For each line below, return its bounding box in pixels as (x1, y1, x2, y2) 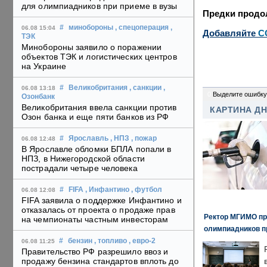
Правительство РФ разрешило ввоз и (21, 247, 169, 257)
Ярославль (69, 135, 108, 142)
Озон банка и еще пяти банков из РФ (21, 112, 169, 122)
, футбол (131, 186, 162, 194)
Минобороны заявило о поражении (21, 42, 162, 52)
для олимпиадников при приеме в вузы (21, 1, 178, 11)
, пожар (131, 135, 157, 142)
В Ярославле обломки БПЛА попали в (21, 144, 172, 154)
